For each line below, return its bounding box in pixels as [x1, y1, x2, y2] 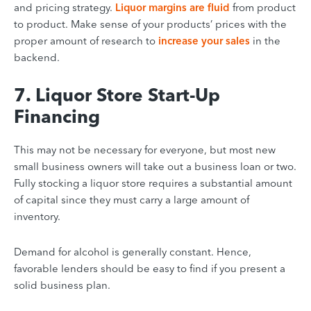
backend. [14, 51, 60, 65]
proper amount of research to [14, 34, 158, 48]
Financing [14, 106, 100, 128]
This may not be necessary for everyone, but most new [14, 143, 276, 157]
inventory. [14, 210, 60, 224]
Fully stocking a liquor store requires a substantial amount [14, 176, 292, 190]
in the [250, 34, 280, 48]
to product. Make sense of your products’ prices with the [14, 17, 287, 31]
